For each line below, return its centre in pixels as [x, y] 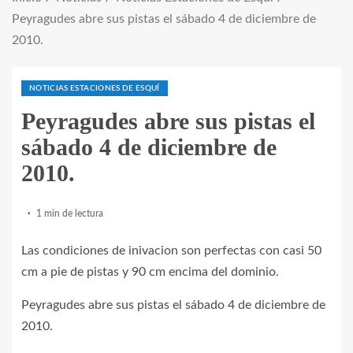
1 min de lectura [70, 214]
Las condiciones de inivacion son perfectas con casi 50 [171, 251]
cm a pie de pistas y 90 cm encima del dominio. [150, 272]
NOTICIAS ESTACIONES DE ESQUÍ [95, 88]
